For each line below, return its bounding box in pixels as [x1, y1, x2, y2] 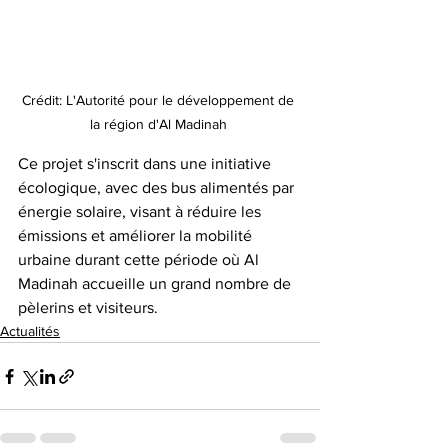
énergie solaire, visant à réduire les [18, 203, 265, 221]
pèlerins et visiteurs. [18, 299, 158, 317]
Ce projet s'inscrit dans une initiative [18, 155, 275, 173]
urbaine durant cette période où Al [18, 251, 263, 269]
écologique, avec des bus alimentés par [18, 179, 298, 197]
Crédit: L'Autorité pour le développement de [22, 92, 298, 109]
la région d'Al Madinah [89, 116, 231, 133]
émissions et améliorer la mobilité [18, 227, 256, 245]
